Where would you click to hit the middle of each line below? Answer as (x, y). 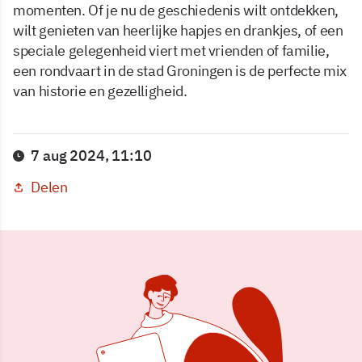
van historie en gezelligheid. (100, 91)
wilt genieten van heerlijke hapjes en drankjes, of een (178, 31)
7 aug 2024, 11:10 (91, 156)
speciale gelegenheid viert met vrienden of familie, (171, 51)
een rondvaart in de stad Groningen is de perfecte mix (180, 71)
